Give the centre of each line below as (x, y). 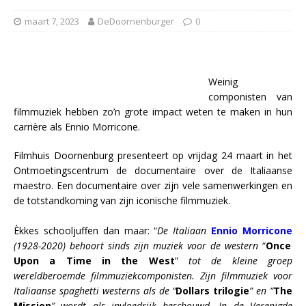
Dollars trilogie (213, 290)
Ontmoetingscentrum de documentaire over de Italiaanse (153, 170)
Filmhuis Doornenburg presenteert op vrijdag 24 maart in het (153, 155)
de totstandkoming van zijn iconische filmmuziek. (122, 200)
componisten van (250, 96)
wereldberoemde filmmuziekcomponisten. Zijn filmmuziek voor (153, 275)
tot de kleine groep (241, 260)
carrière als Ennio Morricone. (77, 126)
